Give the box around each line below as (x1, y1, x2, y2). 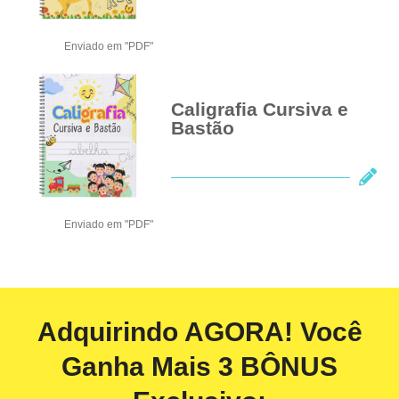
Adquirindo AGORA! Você (37, 316, 362, 346)
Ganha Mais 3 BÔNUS (61, 351, 338, 381)
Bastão (171, 118, 235, 138)
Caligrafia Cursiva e (171, 99, 349, 119)
